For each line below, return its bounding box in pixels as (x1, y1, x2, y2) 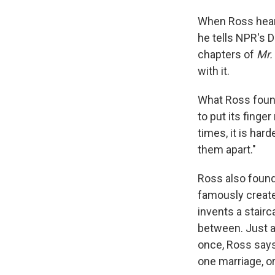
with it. (198, 64, 230, 78)
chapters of (198, 48, 257, 61)
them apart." (198, 143, 256, 157)
